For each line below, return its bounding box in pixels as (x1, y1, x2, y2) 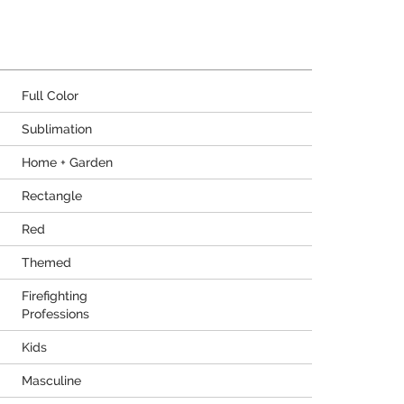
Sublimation (22, 122, 92, 136)
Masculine (22, 373, 81, 388)
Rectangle (22, 188, 82, 203)
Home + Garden (22, 155, 113, 170)
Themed (22, 255, 71, 270)
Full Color (22, 88, 78, 103)
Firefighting (22, 289, 87, 303)
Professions (22, 307, 89, 321)
